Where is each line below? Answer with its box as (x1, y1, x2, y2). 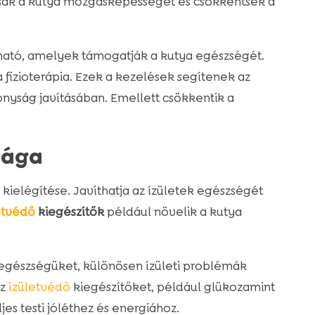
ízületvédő (8, 279, 70, 295)
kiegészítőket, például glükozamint (70, 279, 275, 295)
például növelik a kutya (103, 204, 242, 220)
